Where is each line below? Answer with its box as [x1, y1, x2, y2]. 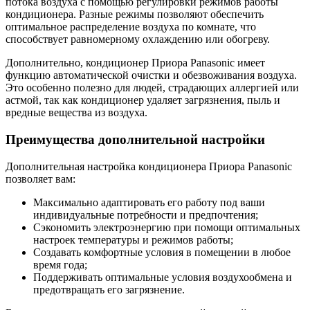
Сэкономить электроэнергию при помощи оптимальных [33, 221, 300, 233]
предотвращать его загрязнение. [33, 283, 185, 295]
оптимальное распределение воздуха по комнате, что [6, 21, 256, 33]
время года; [33, 258, 87, 271]
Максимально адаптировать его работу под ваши [33, 196, 265, 208]
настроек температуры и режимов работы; [33, 233, 233, 246]
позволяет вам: [6, 172, 75, 185]
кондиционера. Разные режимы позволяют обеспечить [6, 8, 264, 21]
